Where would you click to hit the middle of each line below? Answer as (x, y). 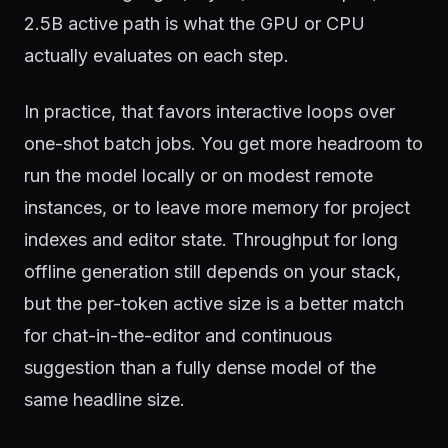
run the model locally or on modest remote (198, 175)
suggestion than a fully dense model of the (200, 367)
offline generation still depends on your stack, (212, 271)
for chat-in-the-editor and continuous (178, 335)
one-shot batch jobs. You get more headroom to (223, 143)
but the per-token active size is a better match (214, 303)
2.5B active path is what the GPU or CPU (194, 23)
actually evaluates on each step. (156, 55)
